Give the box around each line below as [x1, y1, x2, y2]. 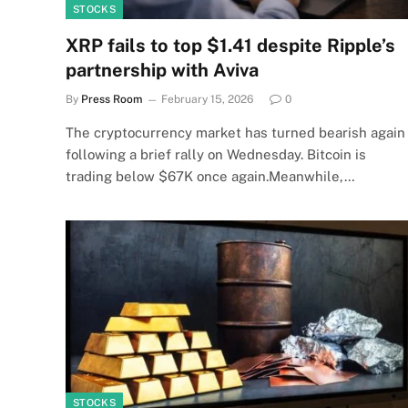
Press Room [81, 92, 142, 106]
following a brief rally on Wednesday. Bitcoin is [66, 146, 366, 162]
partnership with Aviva [66, 58, 259, 81]
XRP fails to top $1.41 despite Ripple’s [66, 34, 395, 56]
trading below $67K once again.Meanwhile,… [66, 168, 355, 184]
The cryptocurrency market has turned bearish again [66, 124, 405, 140]
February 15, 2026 [161, 92, 253, 106]
